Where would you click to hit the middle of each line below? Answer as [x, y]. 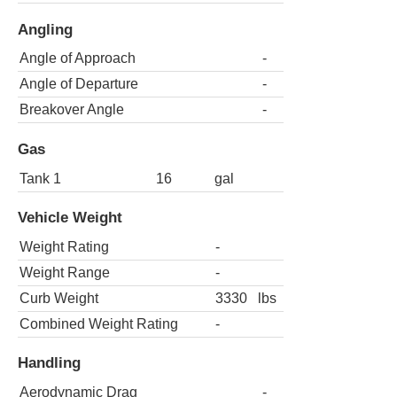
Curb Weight [59, 298]
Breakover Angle [72, 110]
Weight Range [65, 272]
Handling [49, 363]
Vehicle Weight [70, 218]
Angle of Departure [79, 84]
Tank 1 [40, 178]
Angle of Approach [78, 58]
